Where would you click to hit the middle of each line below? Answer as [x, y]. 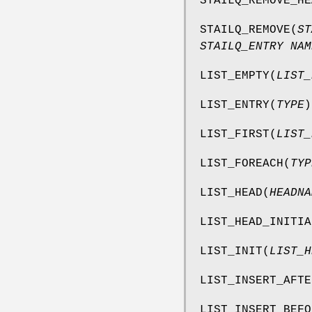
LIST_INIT [231, 251]
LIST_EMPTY [235, 76]
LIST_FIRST [235, 134]
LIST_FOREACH [242, 163]
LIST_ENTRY [235, 105]
